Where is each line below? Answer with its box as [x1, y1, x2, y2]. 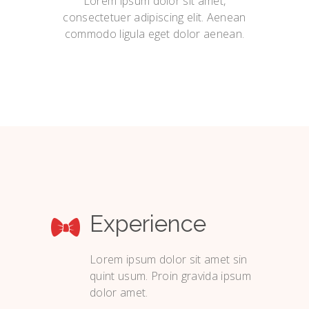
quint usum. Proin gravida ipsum [90, 268, 251, 283]
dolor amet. [90, 285, 148, 300]
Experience [90, 210, 206, 237]
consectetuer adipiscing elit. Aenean [63, 10, 246, 25]
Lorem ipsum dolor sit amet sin [90, 252, 248, 267]
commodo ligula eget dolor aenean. [64, 26, 245, 41]
